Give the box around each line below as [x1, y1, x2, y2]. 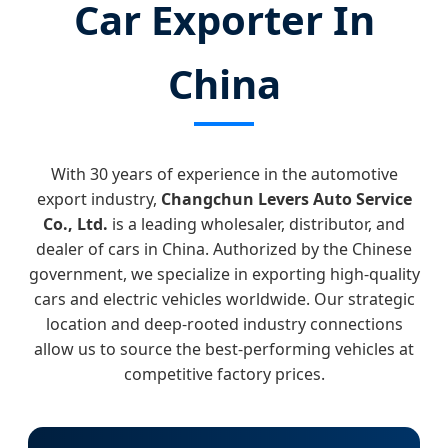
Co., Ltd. [43, 212, 108, 235]
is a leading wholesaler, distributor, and [108, 212, 405, 235]
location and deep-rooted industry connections [45, 312, 403, 335]
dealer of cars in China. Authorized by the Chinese [36, 237, 412, 260]
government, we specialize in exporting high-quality [28, 262, 420, 285]
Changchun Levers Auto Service [160, 187, 412, 210]
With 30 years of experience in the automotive [50, 162, 398, 185]
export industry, [36, 187, 161, 210]
